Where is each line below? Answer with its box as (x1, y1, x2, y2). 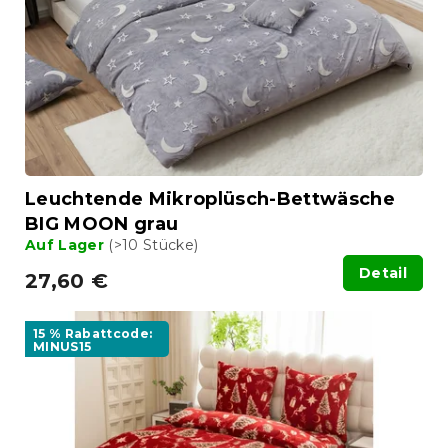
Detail (359, 263, 407, 282)
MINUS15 (33, 338, 92, 354)
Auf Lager (25, 235, 109, 254)
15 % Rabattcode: (33, 325, 153, 341)
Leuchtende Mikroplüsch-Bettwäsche (25, 187, 396, 210)
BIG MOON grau (25, 212, 179, 235)
